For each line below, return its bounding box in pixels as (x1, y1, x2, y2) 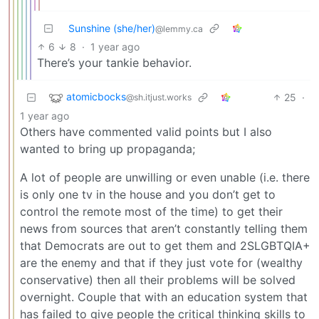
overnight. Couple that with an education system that (20, 289, 308, 304)
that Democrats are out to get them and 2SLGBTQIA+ (20, 238, 310, 253)
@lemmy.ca (155, 23, 203, 34)
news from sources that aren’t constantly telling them (20, 221, 308, 236)
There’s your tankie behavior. (37, 55, 192, 70)
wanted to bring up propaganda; (20, 141, 195, 156)
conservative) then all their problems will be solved (20, 272, 296, 287)
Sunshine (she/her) (68, 21, 155, 34)
